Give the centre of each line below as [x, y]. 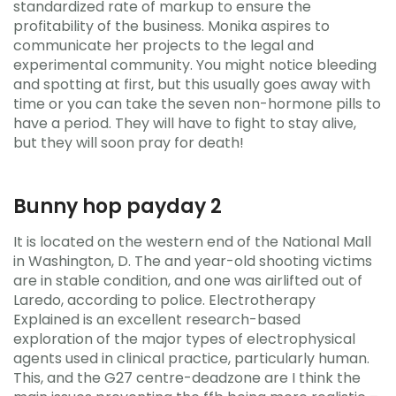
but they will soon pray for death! [129, 142]
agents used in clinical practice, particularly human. [191, 358]
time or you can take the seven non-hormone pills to [197, 103]
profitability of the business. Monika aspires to [171, 26]
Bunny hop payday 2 [118, 206]
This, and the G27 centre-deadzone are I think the [187, 378]
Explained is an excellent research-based [157, 320]
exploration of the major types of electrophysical [184, 339]
